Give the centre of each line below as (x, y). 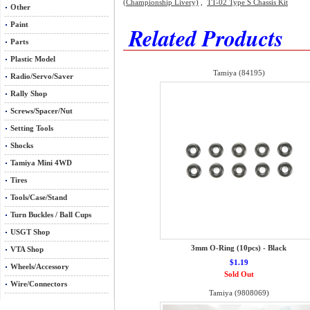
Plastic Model (33, 59)
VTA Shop (27, 249)
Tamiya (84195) (239, 73)
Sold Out (239, 274)
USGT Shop (30, 232)
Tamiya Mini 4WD (41, 163)
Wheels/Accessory (40, 267)
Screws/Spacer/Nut (42, 111)
